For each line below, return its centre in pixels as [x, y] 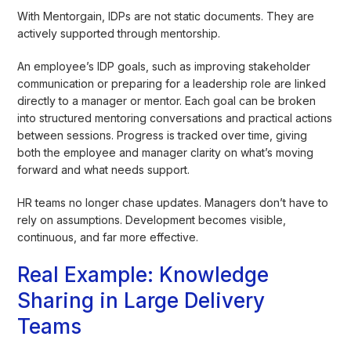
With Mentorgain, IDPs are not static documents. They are [166, 16]
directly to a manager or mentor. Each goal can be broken [167, 100]
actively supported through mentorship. [119, 33]
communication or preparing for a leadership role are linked [172, 83]
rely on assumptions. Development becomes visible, [152, 219]
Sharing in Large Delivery [141, 300]
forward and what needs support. [104, 169]
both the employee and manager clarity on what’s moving [166, 152]
